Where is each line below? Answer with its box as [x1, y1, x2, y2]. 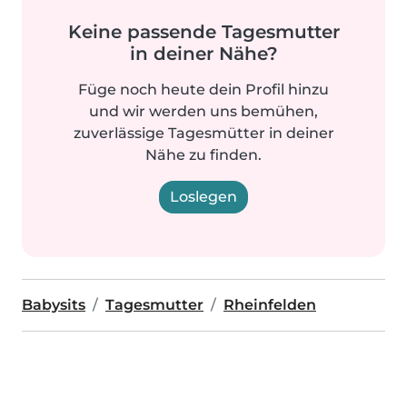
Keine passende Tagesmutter [67, 20, 340, 43]
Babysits [22, 295, 85, 313]
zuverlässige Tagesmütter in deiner [73, 124, 334, 142]
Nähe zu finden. [145, 145, 262, 164]
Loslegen [170, 187, 237, 205]
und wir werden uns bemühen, [89, 102, 318, 120]
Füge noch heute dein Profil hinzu [78, 80, 329, 98]
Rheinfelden [223, 295, 316, 313]
